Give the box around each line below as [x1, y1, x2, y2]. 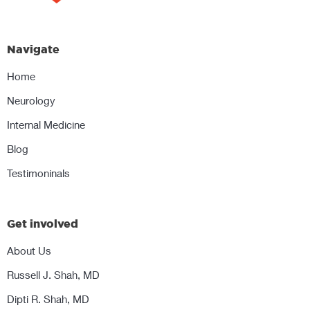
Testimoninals [7, 167, 70, 180]
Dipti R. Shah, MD [7, 293, 89, 306]
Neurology [7, 94, 55, 107]
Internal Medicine [7, 118, 85, 131]
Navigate [7, 43, 60, 56]
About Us [7, 244, 51, 257]
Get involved [7, 217, 78, 230]
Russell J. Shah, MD [7, 268, 100, 282]
